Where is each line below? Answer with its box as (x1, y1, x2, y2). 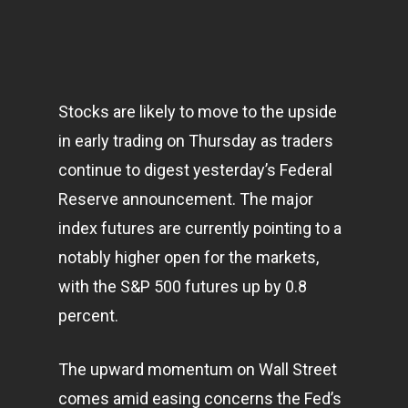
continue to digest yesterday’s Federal (58, 160, 332, 179)
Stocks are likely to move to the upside (58, 102, 337, 121)
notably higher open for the (58, 248, 256, 267)
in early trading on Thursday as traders (58, 131, 333, 150)
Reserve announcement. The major (58, 189, 313, 209)
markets (256, 248, 316, 267)
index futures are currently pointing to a (58, 219, 342, 238)
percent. (58, 306, 118, 325)
